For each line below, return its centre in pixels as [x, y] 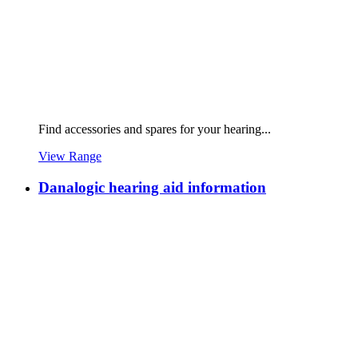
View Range [70, 157]
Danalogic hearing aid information [152, 187]
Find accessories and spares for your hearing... [155, 129]
